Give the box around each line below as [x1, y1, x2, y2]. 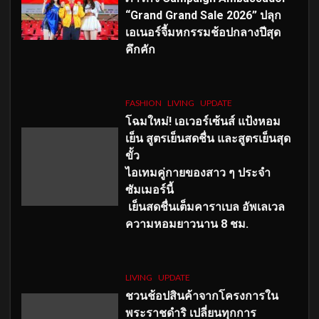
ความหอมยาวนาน [125, 216, 221, 231]
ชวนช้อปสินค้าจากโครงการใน [125, 288, 278, 303]
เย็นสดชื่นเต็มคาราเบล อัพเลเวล [125, 199, 285, 214]
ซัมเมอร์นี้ [125, 182, 177, 197]
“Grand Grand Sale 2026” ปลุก [125, 8, 281, 22]
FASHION [125, 97, 162, 108]
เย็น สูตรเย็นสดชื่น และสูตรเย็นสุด [125, 131, 291, 145]
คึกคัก [125, 42, 155, 56]
